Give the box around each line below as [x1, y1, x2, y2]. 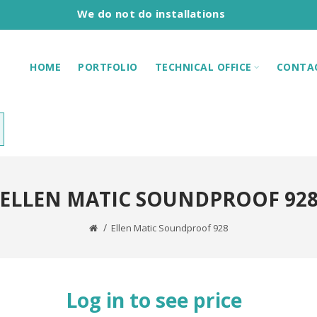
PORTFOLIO [78, 59, 138, 74]
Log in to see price [66, 287, 242, 313]
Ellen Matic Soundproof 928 [111, 221, 228, 234]
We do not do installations [77, 6, 225, 21]
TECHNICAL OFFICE [154, 59, 252, 74]
